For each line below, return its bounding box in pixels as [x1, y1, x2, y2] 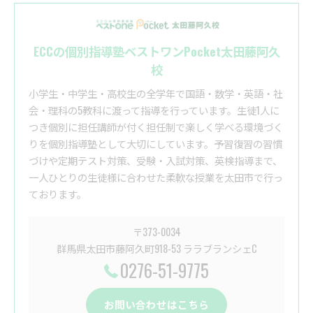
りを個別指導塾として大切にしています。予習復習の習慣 [29, 136, 282, 152]
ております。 [29, 187, 87, 202]
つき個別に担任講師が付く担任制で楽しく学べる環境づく [29, 119, 283, 135]
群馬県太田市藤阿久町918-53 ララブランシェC [56, 241, 257, 256]
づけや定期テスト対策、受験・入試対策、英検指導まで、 [29, 153, 282, 168]
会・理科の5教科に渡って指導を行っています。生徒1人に [29, 103, 279, 118]
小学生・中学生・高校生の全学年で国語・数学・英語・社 [29, 86, 283, 101]
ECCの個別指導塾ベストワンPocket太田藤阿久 [33, 42, 280, 61]
